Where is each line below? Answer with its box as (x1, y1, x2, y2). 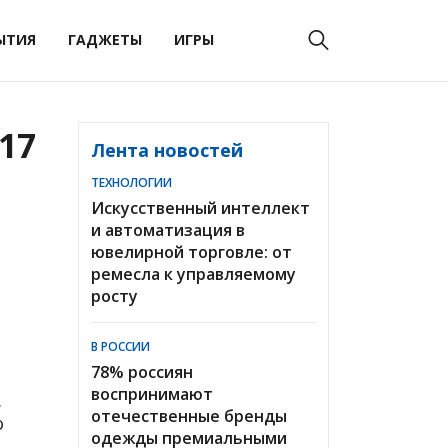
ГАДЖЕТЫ (68, 30, 142, 50)
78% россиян (91, 360, 193, 383)
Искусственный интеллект (91, 196, 310, 219)
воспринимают (91, 382, 213, 405)
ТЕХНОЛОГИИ (91, 173, 172, 191)
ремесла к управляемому (91, 262, 296, 285)
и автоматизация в (91, 218, 245, 241)
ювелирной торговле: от (91, 240, 292, 263)
